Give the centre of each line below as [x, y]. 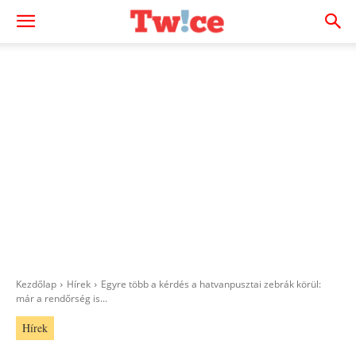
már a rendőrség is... [62, 298]
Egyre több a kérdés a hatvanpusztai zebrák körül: [211, 284]
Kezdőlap [36, 284]
